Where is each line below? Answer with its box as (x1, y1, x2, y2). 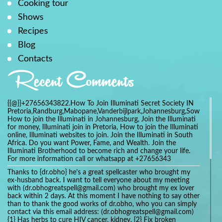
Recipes (18, 27, 48, 36)
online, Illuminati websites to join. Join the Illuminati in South (7, 131, 193, 139)
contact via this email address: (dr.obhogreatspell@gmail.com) (7, 208, 194, 216)
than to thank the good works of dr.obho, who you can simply (7, 200, 197, 208)
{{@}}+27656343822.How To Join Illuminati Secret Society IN (7, 100, 194, 107)
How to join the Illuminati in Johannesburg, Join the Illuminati (7, 115, 196, 123)
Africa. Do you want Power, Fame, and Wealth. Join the (7, 139, 176, 147)
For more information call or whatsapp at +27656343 (7, 155, 171, 163)
